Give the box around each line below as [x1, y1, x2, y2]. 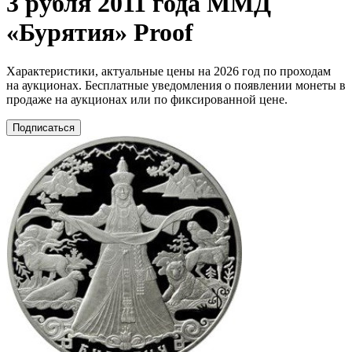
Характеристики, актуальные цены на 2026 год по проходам [6, 64, 331, 78]
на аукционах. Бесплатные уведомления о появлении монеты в [6, 78, 346, 92]
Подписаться [13, 121, 75, 134]
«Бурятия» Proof [6, 18, 193, 47]
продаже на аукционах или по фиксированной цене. [6, 92, 288, 106]
